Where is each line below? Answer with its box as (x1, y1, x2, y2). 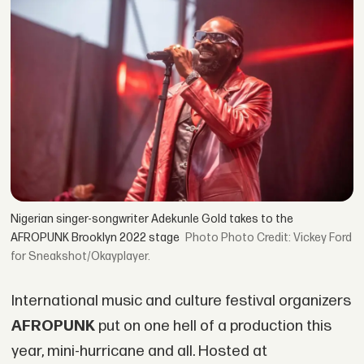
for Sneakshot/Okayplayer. (11, 249, 151, 264)
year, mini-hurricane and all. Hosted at (11, 341, 267, 361)
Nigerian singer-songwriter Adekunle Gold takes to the (11, 212, 294, 227)
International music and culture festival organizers (11, 291, 351, 310)
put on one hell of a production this (94, 316, 331, 336)
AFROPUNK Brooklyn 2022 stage (11, 231, 180, 245)
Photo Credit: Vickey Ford (221, 231, 353, 245)
